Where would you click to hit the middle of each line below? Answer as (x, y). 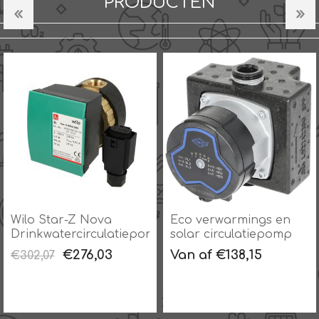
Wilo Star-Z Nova (61, 220)
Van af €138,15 (216, 255)
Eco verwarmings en (230, 220)
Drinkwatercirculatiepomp (87, 235)
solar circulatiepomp (231, 235)
